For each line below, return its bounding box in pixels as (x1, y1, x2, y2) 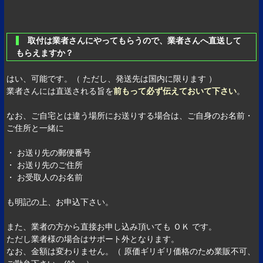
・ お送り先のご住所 (6, 160, 83, 170)
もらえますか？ (16, 48, 74, 58)
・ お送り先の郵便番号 (6, 148, 92, 158)
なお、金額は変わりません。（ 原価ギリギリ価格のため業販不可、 (6, 247, 256, 257)
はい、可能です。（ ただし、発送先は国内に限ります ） (6, 74, 217, 84)
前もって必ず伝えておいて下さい (113, 86, 237, 96)
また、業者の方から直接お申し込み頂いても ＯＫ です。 (6, 222, 217, 232)
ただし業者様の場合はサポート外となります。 (6, 234, 180, 244)
